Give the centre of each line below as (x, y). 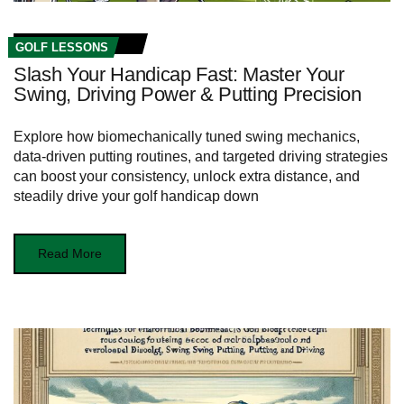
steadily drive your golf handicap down (136, 196)
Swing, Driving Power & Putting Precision (188, 94)
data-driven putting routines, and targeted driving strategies (201, 156)
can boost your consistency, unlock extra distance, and (187, 176)
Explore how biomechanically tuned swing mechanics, (187, 136)
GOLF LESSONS (62, 47)
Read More (70, 253)
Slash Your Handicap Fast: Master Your (179, 74)
